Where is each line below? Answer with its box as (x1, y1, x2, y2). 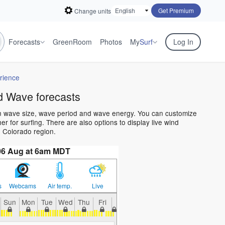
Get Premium (158, 6, 194, 15)
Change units (74, 6, 111, 15)
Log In (173, 37, 193, 47)
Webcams (9, 181, 36, 190)
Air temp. (48, 181, 72, 190)
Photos (100, 37, 122, 47)
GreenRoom (53, 37, 92, 47)
